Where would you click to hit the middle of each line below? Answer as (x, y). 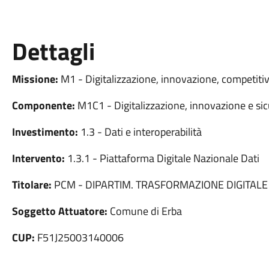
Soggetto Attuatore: (59, 211)
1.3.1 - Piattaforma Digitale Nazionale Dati (162, 158)
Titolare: (32, 185)
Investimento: (45, 132)
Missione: (35, 79)
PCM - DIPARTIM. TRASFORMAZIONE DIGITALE (159, 185)
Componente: (43, 105)
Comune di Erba (144, 211)
